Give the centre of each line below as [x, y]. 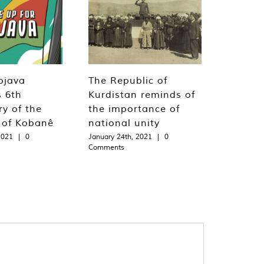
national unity [124, 123]
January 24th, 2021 [120, 137]
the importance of [134, 109]
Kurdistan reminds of [142, 95]
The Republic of [128, 80]
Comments [106, 147]
